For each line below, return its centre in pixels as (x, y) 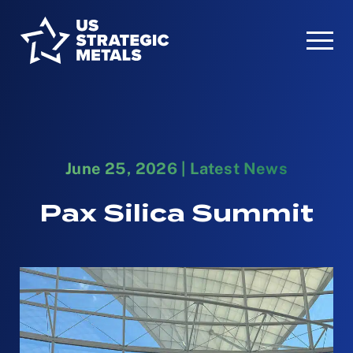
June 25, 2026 (121, 169)
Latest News (238, 169)
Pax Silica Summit (176, 213)
